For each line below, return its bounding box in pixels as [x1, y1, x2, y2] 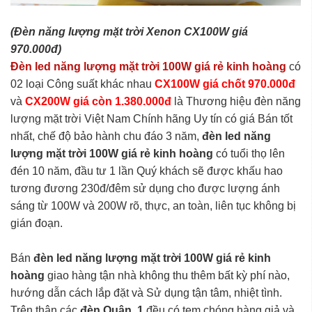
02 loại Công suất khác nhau [10, 77, 155, 90]
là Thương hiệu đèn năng [174, 95, 301, 107]
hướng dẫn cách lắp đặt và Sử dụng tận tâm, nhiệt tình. [10, 286, 282, 299]
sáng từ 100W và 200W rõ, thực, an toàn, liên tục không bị [10, 199, 296, 212]
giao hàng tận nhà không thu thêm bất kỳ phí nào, [45, 269, 290, 281]
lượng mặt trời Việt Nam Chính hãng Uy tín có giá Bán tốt [10, 112, 292, 125]
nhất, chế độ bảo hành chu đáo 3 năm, [10, 130, 202, 142]
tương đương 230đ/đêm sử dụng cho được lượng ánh [10, 182, 280, 194]
